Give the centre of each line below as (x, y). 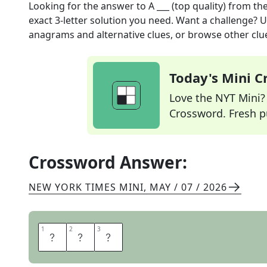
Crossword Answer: (108, 162)
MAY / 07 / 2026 (188, 187)
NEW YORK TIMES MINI (86, 187)
